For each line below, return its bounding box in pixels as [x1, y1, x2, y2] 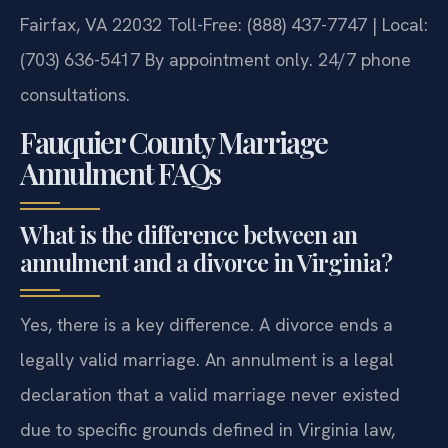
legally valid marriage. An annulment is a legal [20, 347, 394, 371]
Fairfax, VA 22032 [20, 13, 162, 37]
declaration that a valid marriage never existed [20, 382, 400, 406]
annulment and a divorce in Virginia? [20, 245, 392, 278]
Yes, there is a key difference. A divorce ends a [20, 312, 393, 336]
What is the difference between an [20, 217, 357, 250]
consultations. [20, 83, 130, 107]
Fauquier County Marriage [20, 122, 327, 161]
